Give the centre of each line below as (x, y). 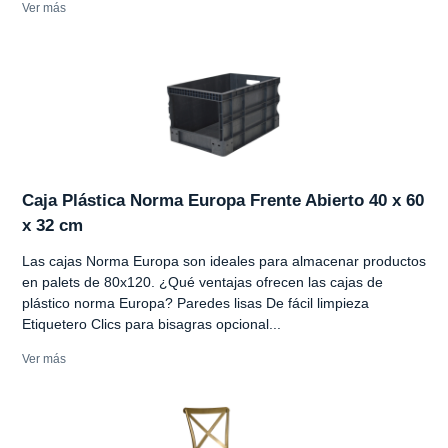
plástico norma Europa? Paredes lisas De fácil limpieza (195, 302)
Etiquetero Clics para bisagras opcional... (151, 323)
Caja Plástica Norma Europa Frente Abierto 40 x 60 (223, 200)
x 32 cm (52, 225)
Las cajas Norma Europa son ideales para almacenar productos (224, 260)
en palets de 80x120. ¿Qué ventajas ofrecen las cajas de (202, 281)
